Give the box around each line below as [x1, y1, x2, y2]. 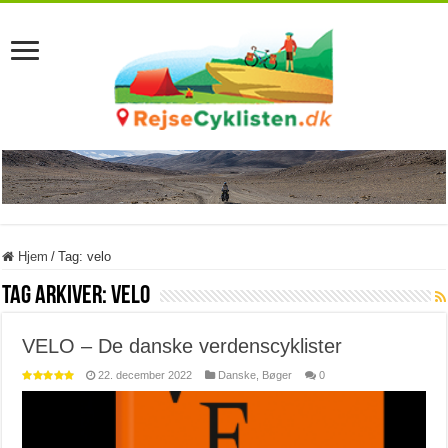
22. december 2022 [98, 369, 193, 382]
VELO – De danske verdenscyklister [22, 335, 343, 358]
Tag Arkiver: [2, 283, 112, 311]
